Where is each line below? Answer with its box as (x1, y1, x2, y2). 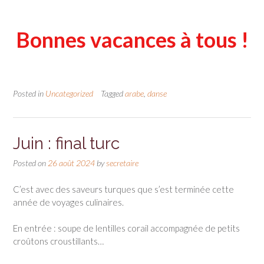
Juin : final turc (13, 134, 120, 154)
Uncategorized (45, 88, 93, 99)
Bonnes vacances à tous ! (15, 27, 249, 53)
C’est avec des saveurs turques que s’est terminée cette (13, 183, 234, 194)
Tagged (101, 88, 125, 99)
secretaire (106, 158, 138, 169)
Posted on (13, 158, 48, 169)
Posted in (13, 88, 45, 99)
